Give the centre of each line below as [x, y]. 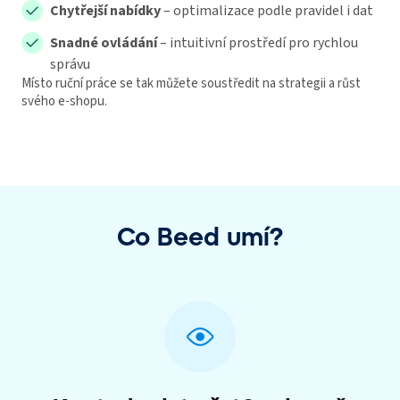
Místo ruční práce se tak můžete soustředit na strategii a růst [191, 84]
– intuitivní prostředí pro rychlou [258, 43]
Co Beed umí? [200, 236]
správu [70, 65]
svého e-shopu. [64, 102]
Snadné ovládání [104, 43]
